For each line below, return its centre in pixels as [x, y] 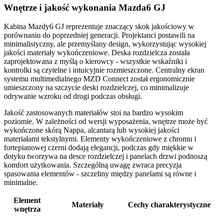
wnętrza [27, 209]
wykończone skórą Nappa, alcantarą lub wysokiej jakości [92, 130]
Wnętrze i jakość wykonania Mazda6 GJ [85, 8]
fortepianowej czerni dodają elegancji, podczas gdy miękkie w [99, 148]
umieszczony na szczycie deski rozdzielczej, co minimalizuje [96, 88]
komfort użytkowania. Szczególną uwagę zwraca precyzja [93, 165]
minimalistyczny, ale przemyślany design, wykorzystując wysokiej [105, 44]
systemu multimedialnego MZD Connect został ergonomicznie [99, 79]
